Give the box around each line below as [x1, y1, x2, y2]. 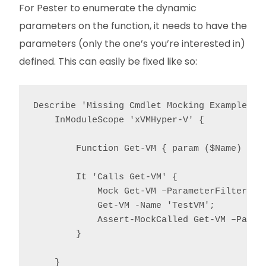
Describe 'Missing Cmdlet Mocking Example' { [33, 100, 263, 111]
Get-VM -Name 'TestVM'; [33, 200, 215, 211]
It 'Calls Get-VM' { [33, 172, 178, 182]
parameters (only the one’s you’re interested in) [19, 36, 245, 50]
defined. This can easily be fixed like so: [19, 54, 197, 68]
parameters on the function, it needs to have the [19, 18, 247, 33]
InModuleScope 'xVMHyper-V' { [33, 115, 204, 125]
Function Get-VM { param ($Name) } [33, 143, 252, 154]
